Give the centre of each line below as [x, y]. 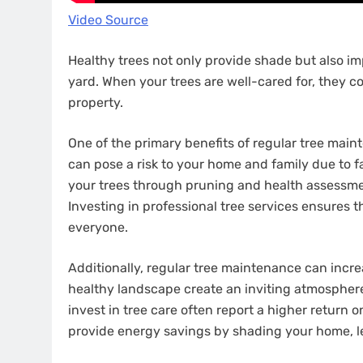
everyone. [98, 227]
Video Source [108, 20]
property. [96, 102]
